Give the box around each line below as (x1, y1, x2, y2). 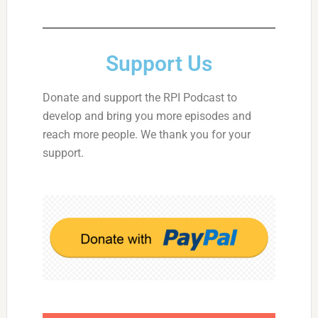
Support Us (105, 50, 212, 76)
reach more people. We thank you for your (42, 127, 251, 141)
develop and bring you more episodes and (42, 109, 251, 123)
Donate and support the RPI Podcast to (42, 90, 237, 104)
